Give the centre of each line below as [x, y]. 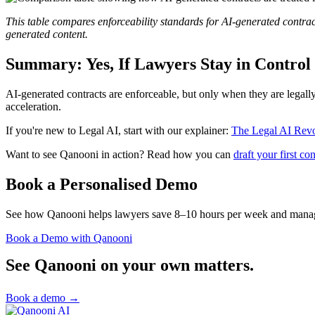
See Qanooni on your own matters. [130, 265]
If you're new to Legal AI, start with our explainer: [118, 131]
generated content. [47, 34]
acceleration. [33, 107]
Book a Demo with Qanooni [69, 238]
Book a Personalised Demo [102, 185]
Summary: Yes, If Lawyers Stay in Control [158, 64]
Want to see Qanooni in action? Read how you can [120, 155]
